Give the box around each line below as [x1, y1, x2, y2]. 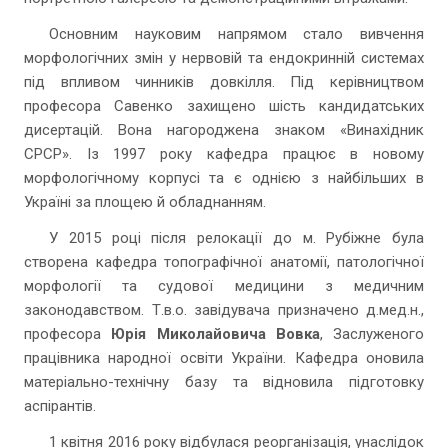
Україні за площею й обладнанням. [24, 193, 266, 211]
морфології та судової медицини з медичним [24, 277, 424, 295]
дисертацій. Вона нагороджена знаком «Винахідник [24, 121, 424, 139]
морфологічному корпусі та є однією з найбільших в [24, 169, 424, 187]
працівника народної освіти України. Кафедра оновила [24, 349, 424, 367]
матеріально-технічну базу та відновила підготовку [24, 373, 424, 391]
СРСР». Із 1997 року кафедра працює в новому [24, 145, 424, 163]
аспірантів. [24, 397, 96, 415]
